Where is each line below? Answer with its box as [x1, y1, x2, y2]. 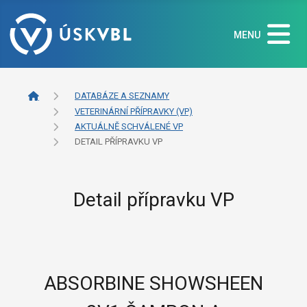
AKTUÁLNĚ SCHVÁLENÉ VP [75, 121, 183, 132]
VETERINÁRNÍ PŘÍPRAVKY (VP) [75, 106, 193, 117]
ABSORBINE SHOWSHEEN [44, 271, 263, 295]
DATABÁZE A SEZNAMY [75, 90, 169, 101]
